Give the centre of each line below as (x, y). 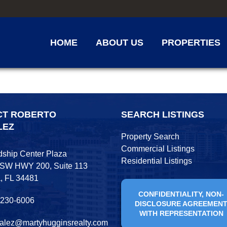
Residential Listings (156, 161)
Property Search (150, 137)
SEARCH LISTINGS (162, 115)
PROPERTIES (191, 43)
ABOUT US (119, 43)
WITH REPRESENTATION (181, 213)
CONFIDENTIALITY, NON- (181, 194)
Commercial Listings (158, 149)
